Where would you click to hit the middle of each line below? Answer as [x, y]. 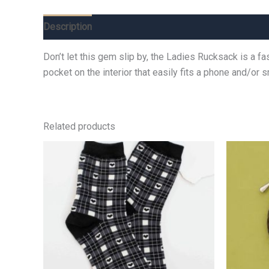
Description [68, 27]
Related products [79, 126]
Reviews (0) [233, 27]
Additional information [150, 27]
